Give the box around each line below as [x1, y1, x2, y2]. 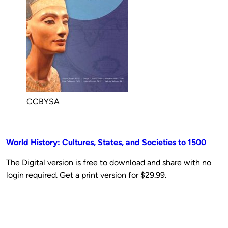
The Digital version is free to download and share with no [6, 157, 211, 167]
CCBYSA [26, 96, 60, 106]
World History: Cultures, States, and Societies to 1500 [6, 137, 206, 147]
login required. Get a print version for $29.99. [6, 169, 166, 180]
